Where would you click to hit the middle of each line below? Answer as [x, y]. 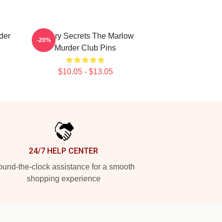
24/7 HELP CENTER [63, 151]
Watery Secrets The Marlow [85, 36]
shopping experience [63, 179]
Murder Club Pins [85, 48]
